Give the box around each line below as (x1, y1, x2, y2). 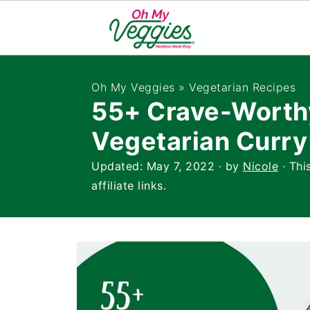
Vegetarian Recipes (189, 80, 295, 94)
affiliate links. (91, 179, 166, 192)
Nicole (243, 159, 278, 173)
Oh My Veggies (91, 80, 175, 94)
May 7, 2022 (146, 159, 215, 173)
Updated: (91, 159, 147, 173)
